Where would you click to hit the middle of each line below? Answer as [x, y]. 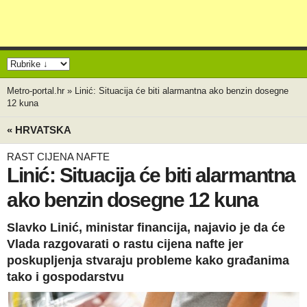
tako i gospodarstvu [65, 277]
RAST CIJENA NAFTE [58, 157]
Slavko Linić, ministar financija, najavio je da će [146, 228]
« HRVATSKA [39, 130]
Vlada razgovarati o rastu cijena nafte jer [125, 244]
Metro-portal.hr [36, 91]
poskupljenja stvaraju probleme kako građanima [148, 260]
